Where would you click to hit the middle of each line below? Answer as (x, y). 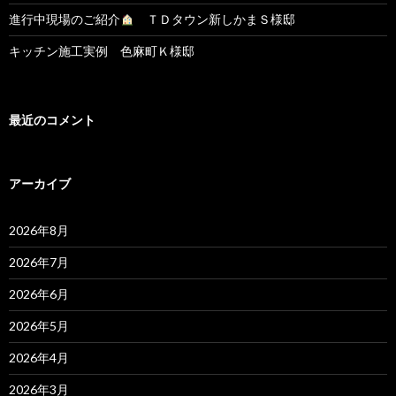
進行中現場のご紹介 (65, 19)
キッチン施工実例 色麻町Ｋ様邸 (102, 51)
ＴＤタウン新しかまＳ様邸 (214, 19)
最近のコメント (52, 120)
